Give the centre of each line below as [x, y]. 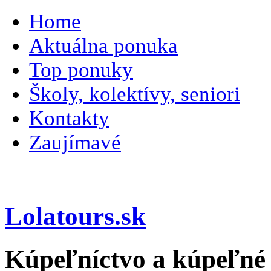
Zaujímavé [75, 142]
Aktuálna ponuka [103, 46]
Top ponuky [81, 70]
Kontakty [69, 118]
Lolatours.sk [75, 217]
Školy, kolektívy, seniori [135, 94]
